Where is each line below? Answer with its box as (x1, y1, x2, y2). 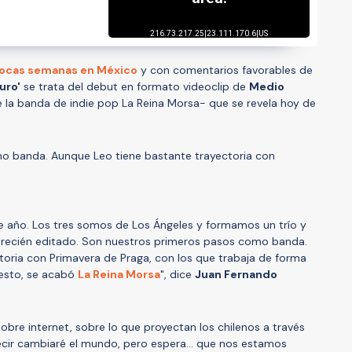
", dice (160, 266, 195, 281)
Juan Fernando (195, 266, 277, 281)
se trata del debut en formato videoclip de (20, 79, 249, 93)
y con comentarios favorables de (137, 62, 313, 77)
